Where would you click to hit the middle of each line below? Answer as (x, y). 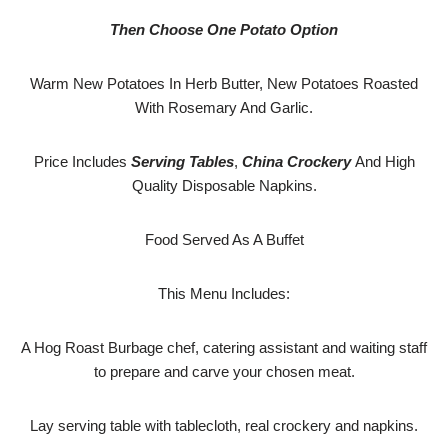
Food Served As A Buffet (224, 239)
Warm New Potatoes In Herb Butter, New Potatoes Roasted (224, 83)
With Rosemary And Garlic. (224, 107)
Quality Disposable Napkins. (224, 185)
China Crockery (296, 161)
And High (382, 161)
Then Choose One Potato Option (224, 29)
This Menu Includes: (224, 293)
